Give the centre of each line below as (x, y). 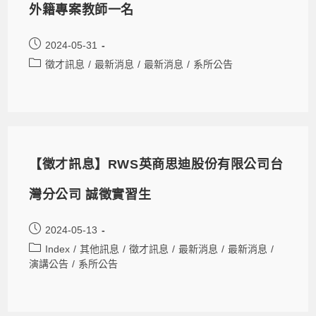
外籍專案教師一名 (82, 10)
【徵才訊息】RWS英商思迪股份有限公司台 (156, 164)
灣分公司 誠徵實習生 (90, 194)
